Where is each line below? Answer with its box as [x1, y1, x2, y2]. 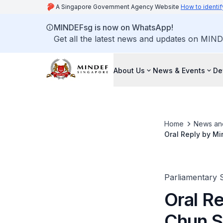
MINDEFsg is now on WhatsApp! [54, 22, 173, 32]
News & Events [153, 66, 205, 75]
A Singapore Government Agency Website [56, 3, 181, 10]
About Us [113, 66, 145, 75]
